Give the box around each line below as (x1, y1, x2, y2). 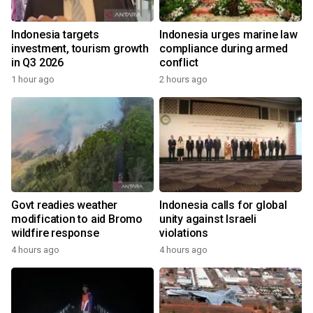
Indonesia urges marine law (159, 28, 298, 42)
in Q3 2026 (11, 56, 64, 70)
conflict (159, 56, 198, 70)
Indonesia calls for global (159, 198, 287, 212)
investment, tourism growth (11, 42, 149, 56)
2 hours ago (159, 74, 208, 85)
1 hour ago (11, 74, 54, 85)
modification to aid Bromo (11, 212, 143, 226)
